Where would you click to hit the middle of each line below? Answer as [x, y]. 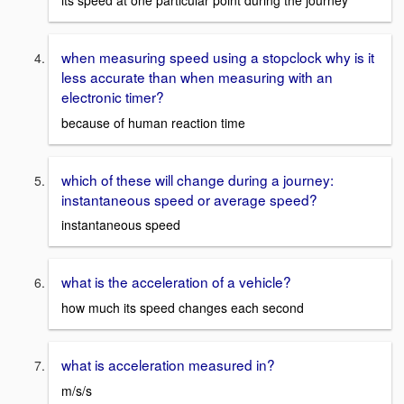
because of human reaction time [153, 122]
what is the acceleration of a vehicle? [176, 282]
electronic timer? [113, 97]
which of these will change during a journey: [197, 179]
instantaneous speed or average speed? [189, 199]
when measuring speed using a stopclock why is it [218, 57]
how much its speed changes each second [183, 308]
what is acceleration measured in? [168, 365]
